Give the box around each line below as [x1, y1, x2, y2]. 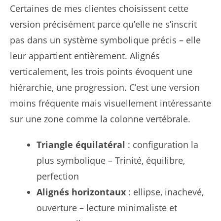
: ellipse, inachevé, [126, 186, 204, 198]
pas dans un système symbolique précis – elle [10, 34, 201, 46]
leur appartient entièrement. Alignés [10, 50, 160, 62]
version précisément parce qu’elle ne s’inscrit [10, 18, 197, 31]
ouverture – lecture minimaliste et [37, 202, 177, 214]
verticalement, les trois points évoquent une [10, 66, 192, 78]
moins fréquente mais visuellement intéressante [10, 97, 211, 110]
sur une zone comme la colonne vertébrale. [10, 113, 190, 125]
